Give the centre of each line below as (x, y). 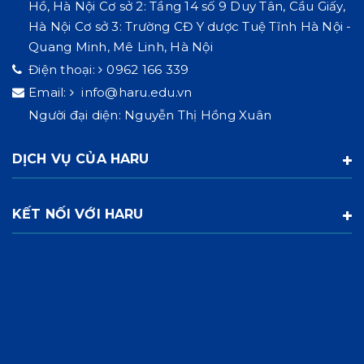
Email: (49, 92)
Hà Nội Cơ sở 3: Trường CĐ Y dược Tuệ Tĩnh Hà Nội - (190, 26)
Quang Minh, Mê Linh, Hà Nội (121, 46)
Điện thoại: (63, 69)
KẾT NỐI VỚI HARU (78, 214)
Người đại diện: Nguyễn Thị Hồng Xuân (150, 115)
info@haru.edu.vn (135, 92)
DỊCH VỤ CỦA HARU (81, 158)
